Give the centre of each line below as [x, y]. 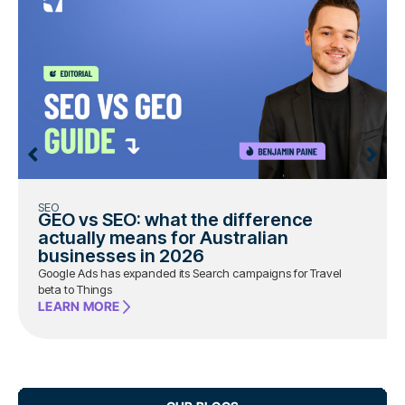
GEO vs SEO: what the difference [175, 219]
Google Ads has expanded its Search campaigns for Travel [190, 273]
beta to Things [75, 289]
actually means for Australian [163, 237]
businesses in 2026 [121, 255]
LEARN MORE [79, 306]
